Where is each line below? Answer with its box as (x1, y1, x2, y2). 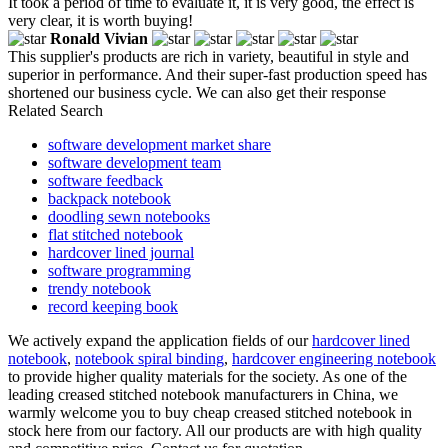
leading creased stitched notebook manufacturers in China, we (8, 385, 398, 403)
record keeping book (48, 297, 178, 315)
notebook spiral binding (75, 349, 224, 367)
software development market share (48, 135, 271, 153)
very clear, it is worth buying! (8, 11, 193, 29)
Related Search (8, 101, 103, 119)
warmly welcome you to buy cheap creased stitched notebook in (8, 403, 412, 421)
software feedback (48, 171, 163, 189)
